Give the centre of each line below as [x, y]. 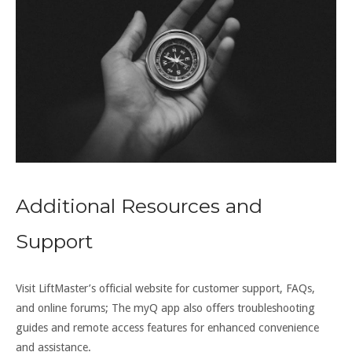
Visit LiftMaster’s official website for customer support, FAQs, [165, 289]
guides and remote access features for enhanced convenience [167, 328]
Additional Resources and [139, 206]
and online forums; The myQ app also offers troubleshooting [165, 308]
